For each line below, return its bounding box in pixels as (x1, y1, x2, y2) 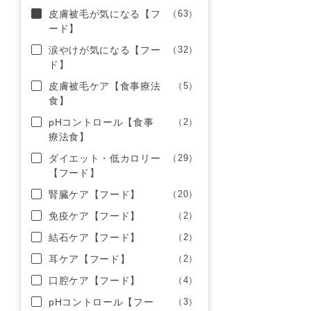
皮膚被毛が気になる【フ (49, 8, 161, 19)
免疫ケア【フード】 (49, 210, 140, 221)
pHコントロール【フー (49, 296, 154, 308)
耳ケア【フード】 (49, 253, 131, 264)
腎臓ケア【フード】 (49, 189, 140, 200)
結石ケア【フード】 (49, 232, 140, 243)
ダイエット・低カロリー (49, 153, 161, 164)
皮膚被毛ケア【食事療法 (49, 81, 161, 92)
